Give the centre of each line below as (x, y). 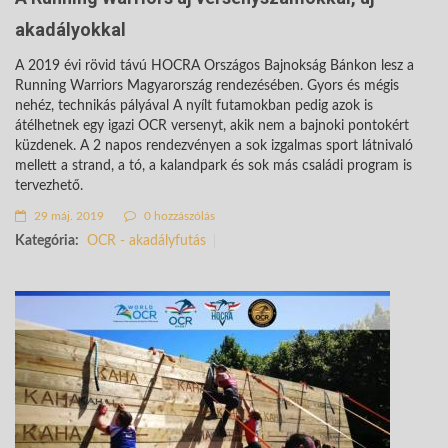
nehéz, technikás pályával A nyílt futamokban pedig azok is (194, 106)
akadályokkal (70, 29)
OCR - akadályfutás (146, 241)
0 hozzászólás (178, 216)
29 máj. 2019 (67, 216)
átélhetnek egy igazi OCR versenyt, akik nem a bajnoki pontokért (212, 126)
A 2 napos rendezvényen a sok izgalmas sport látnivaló (246, 146)
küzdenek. (47, 146)
